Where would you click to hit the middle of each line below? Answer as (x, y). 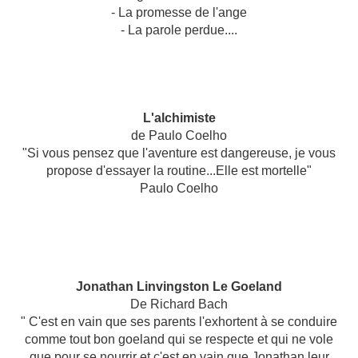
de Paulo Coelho (179, 136)
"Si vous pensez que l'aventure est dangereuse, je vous (179, 153)
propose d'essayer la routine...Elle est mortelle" (179, 171)
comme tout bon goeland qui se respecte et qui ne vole (179, 340)
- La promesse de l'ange (179, 13)
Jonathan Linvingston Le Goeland (179, 287)
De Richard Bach (179, 304)
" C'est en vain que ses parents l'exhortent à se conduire (179, 322)
